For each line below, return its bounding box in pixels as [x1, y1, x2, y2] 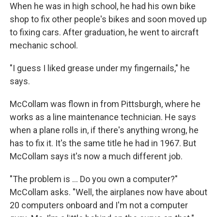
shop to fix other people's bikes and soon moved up [10, 14, 207, 24]
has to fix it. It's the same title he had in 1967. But [10, 138, 196, 148]
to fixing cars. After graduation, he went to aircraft [10, 27, 199, 37]
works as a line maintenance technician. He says [10, 111, 196, 122]
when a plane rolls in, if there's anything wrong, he [10, 124, 199, 135]
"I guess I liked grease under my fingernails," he [10, 62, 190, 73]
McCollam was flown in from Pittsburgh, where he [10, 98, 201, 109]
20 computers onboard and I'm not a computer [10, 200, 188, 210]
